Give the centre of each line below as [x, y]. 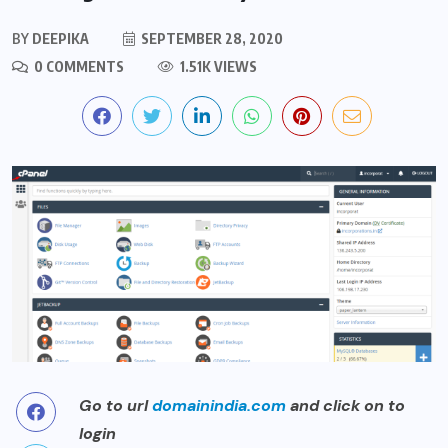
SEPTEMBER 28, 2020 [210, 38]
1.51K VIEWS [217, 66]
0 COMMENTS [77, 66]
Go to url [115, 405]
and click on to [347, 405]
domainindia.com [219, 405]
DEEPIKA [59, 38]
